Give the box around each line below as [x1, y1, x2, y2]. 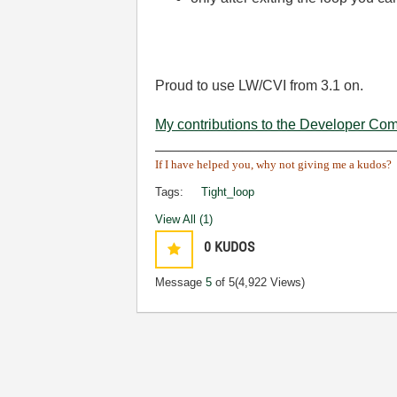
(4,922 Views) [235, 275, 306, 289]
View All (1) [155, 212, 214, 226]
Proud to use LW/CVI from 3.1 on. [155, 77, 364, 93]
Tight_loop [201, 184, 255, 198]
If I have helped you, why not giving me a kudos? [155, 157, 393, 171]
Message [155, 275, 206, 289]
